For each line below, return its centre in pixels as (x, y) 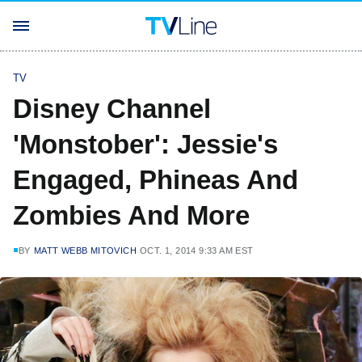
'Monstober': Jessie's (145, 144)
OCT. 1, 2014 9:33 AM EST (197, 250)
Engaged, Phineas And (156, 180)
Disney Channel (112, 109)
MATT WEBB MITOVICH (85, 250)
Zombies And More (131, 215)
